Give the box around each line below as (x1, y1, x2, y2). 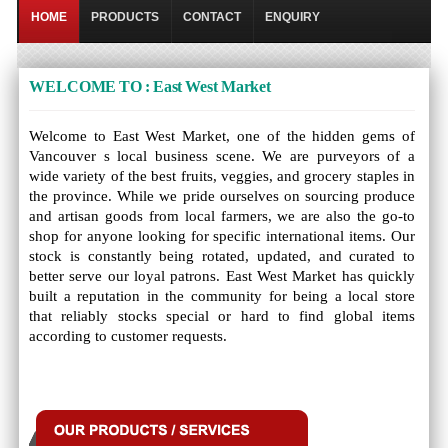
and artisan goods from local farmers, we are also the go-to (29, 208, 416, 224)
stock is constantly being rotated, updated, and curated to (29, 248, 416, 264)
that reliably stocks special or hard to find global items (29, 308, 416, 324)
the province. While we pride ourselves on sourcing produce (29, 188, 416, 204)
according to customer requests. (29, 328, 228, 344)
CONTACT (183, 10, 242, 24)
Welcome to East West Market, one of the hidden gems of (29, 128, 416, 144)
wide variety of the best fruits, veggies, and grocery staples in (29, 168, 416, 184)
